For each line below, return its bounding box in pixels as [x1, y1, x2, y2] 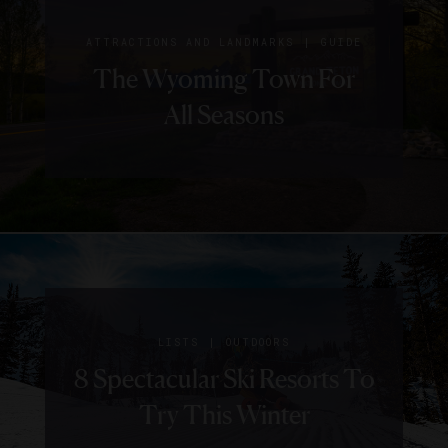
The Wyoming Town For [93, 63, 355, 95]
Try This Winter [138, 399, 310, 431]
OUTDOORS [226, 336, 290, 350]
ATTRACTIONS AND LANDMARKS [86, 36, 294, 50]
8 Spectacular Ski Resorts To [73, 363, 375, 395]
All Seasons [164, 99, 284, 131]
